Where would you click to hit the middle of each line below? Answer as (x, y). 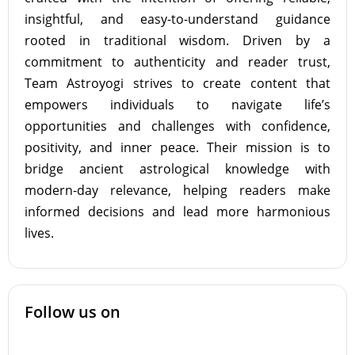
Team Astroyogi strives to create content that (177, 83)
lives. (39, 233)
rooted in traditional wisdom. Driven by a (177, 40)
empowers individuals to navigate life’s (177, 105)
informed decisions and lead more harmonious (177, 212)
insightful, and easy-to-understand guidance (177, 19)
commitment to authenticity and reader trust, (177, 62)
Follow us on (73, 312)
